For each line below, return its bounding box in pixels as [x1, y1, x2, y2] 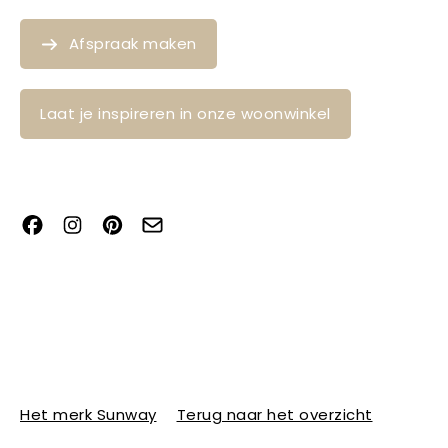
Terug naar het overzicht [176, 403, 373, 425]
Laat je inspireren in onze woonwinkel [40, 102, 331, 124]
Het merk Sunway [20, 403, 157, 425]
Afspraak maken [68, 32, 197, 54]
